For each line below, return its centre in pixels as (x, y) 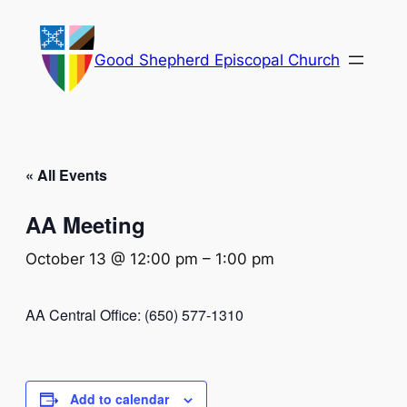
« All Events (66, 175)
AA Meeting (85, 225)
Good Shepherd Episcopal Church (217, 60)
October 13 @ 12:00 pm (112, 259)
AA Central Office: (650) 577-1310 (134, 315)
